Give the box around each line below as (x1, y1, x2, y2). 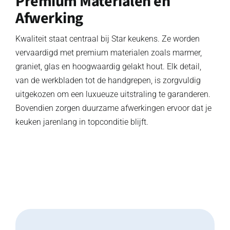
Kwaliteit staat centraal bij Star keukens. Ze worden (15, 33, 200, 44)
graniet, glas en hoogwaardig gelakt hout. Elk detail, (15, 61, 201, 71)
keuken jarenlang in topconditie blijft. (15, 117, 148, 127)
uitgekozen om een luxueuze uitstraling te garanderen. (15, 89, 210, 99)
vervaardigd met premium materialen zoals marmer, (15, 47, 202, 57)
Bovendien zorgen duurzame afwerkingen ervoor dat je (15, 103, 212, 113)
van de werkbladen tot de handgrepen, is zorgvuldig (15, 75, 201, 85)
